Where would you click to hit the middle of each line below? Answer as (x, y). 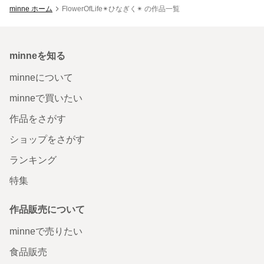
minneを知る (37, 55)
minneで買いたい (46, 98)
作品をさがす (38, 118)
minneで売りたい (46, 231)
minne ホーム (31, 9)
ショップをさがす (47, 139)
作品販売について (47, 209)
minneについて (41, 77)
